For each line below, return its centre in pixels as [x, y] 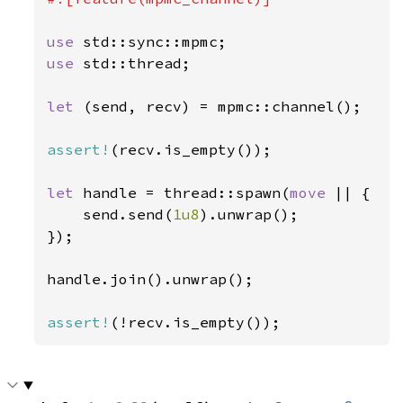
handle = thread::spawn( [187, 193]
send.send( [110, 214]
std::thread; [137, 63]
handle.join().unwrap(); [151, 279]
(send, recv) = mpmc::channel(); [223, 106]
